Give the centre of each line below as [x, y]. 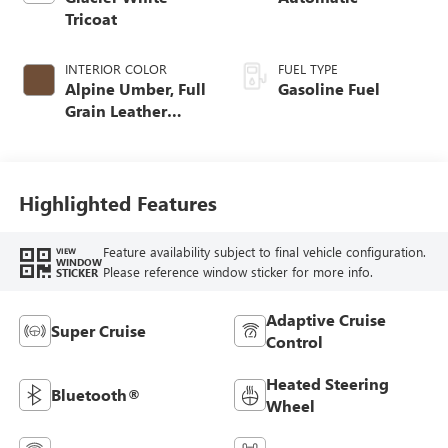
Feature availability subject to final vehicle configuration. [264, 251]
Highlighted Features [117, 202]
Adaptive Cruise [326, 320]
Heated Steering [327, 384]
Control [294, 342]
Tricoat [90, 19]
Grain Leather [115, 111]
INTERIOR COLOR [115, 69]
